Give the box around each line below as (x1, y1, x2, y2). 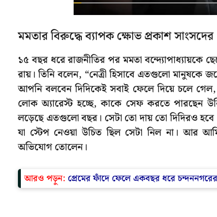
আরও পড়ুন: (24, 171, 68, 186)
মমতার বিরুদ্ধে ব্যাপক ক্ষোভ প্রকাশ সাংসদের (18, 27, 214, 46)
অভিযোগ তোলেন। (18, 139, 87, 155)
